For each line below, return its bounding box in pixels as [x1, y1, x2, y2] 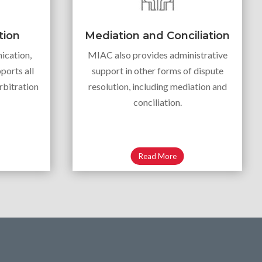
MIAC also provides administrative [87, 49, 227, 60]
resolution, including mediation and [88, 80, 227, 92]
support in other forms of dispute [91, 64, 223, 76]
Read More [138, 151, 177, 161]
